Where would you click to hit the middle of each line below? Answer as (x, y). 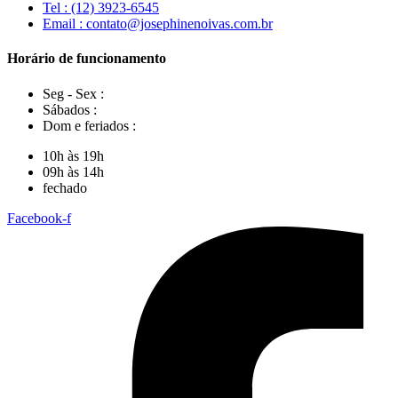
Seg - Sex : (73, 93)
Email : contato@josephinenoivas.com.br (158, 24)
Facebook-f (39, 218)
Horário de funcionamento (87, 59)
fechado (65, 187)
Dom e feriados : (89, 125)
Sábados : (70, 109)
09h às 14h (73, 171)
